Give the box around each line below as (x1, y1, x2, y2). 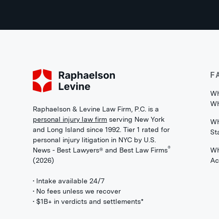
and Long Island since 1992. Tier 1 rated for (33, 126, 170, 133)
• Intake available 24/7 (33, 177, 105, 185)
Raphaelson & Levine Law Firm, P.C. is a (33, 105, 159, 113)
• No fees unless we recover (33, 187, 121, 195)
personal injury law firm (33, 115, 108, 123)
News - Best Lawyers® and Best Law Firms (33, 146, 168, 154)
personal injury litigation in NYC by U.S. (33, 136, 156, 144)
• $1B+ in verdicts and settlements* (33, 197, 144, 205)
